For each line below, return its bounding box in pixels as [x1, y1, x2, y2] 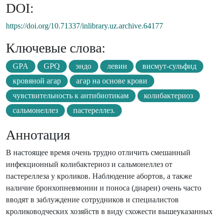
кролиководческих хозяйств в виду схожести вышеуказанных [6, 207, 213, 216]
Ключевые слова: [6, 40, 106, 56]
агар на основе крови [76, 77, 148, 85]
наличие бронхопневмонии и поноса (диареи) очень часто [6, 184, 201, 192]
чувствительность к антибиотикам [12, 91, 129, 100]
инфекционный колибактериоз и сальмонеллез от [6, 160, 172, 169]
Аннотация [6, 127, 70, 143]
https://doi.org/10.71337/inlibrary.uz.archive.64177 [6, 22, 163, 30]
